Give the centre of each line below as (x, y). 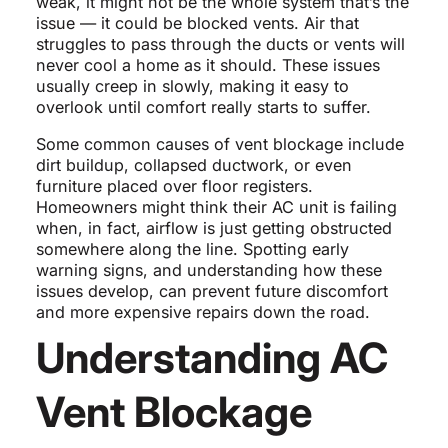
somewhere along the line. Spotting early (192, 249)
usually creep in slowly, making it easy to (192, 86)
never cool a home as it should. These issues (207, 65)
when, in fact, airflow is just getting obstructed (213, 228)
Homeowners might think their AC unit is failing (216, 207)
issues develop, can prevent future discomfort (211, 291)
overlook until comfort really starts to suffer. (203, 107)
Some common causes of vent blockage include (219, 144)
